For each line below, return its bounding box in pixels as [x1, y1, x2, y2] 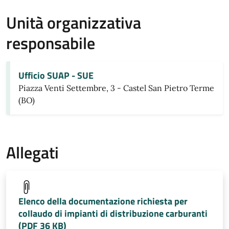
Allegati [6, 140, 59, 165]
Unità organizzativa [6, 10, 141, 35]
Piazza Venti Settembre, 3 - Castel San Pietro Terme [18, 83, 214, 93]
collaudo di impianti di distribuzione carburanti [18, 207, 208, 220]
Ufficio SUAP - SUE [18, 68, 94, 82]
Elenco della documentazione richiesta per [18, 194, 188, 208]
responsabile [6, 31, 95, 55]
